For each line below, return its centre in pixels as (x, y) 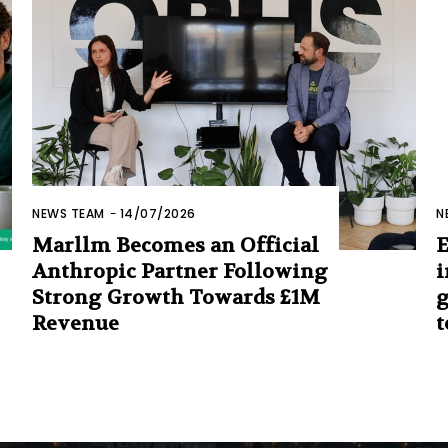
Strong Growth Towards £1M (176, 298)
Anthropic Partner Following (180, 272)
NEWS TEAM (68, 214)
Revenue (75, 324)
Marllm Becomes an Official (175, 246)
